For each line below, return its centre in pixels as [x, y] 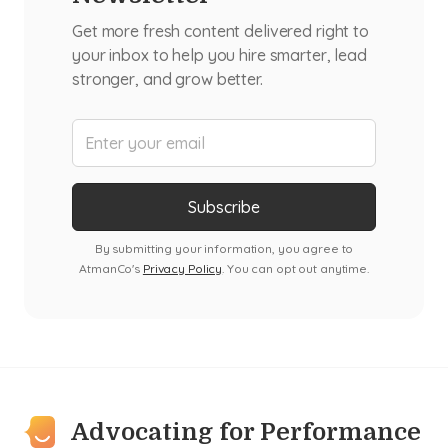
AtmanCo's [111, 268]
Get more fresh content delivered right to [220, 30]
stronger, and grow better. [167, 78]
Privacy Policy [182, 268]
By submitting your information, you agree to [224, 248]
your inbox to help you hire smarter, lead [219, 54]
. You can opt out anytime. [295, 268]
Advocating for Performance [246, 431]
